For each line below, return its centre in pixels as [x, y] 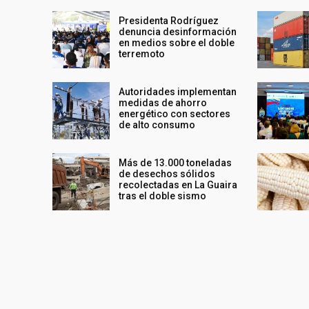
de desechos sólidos [167, 174]
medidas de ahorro [163, 102]
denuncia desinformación [178, 31]
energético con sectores [175, 113]
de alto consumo [157, 124]
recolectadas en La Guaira [178, 185]
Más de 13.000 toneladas [176, 163]
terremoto [142, 53]
